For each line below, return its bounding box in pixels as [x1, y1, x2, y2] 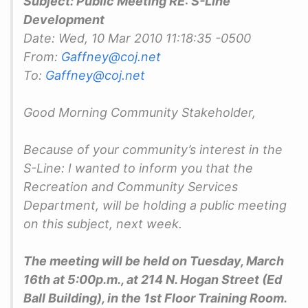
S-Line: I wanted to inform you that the [23, 160, 253, 175]
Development [23, 12, 104, 27]
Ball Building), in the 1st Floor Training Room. [23, 290, 287, 305]
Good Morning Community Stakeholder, [23, 104, 256, 120]
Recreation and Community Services [23, 179, 238, 194]
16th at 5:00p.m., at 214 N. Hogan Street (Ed [23, 272, 282, 287]
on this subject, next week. [23, 216, 182, 231]
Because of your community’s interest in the [23, 142, 283, 157]
